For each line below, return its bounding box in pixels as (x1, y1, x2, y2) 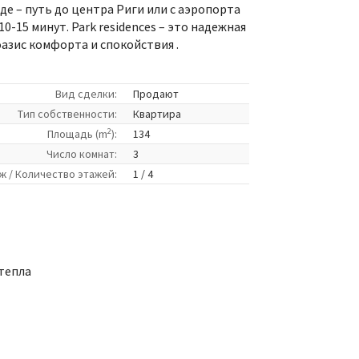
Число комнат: (46, 147, 117, 161)
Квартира (133, 107, 181, 121)
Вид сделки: (55, 87, 117, 101)
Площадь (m (47, 127, 107, 141)
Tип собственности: (18, 107, 117, 121)
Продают (133, 87, 179, 101)
